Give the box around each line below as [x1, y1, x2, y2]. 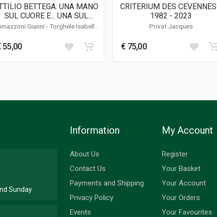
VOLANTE [29, 20, 63, 30]
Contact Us [70, 164, 106, 173]
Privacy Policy [70, 193, 113, 202]
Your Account [162, 178, 206, 187]
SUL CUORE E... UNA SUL [4, 11, 88, 21]
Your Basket [162, 164, 201, 173]
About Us [70, 149, 99, 158]
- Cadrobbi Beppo [24, 30, 72, 38]
